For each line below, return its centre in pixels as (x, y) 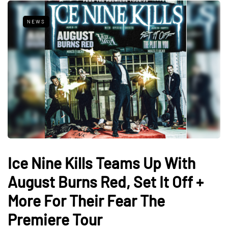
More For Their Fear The (86, 201)
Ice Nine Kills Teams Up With (102, 163)
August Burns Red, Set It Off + (106, 182)
